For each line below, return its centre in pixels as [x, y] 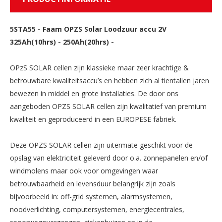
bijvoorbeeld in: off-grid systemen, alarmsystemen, [91, 196]
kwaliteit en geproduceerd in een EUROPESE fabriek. [93, 119]
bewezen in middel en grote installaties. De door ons [94, 93]
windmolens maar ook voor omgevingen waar [84, 170]
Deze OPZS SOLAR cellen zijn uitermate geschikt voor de [101, 145]
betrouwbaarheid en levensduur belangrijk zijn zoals [93, 183]
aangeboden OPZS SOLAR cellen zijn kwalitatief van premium [108, 106]
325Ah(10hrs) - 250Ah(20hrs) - [62, 42]
